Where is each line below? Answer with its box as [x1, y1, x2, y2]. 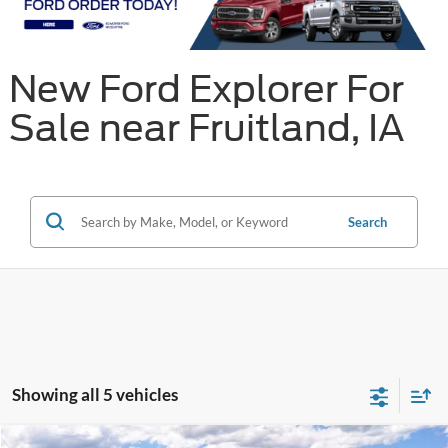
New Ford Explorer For [8, 66, 404, 111]
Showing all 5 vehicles [12, 383, 178, 405]
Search [348, 213, 387, 230]
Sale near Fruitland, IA [8, 105, 405, 150]
